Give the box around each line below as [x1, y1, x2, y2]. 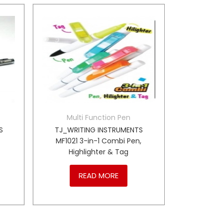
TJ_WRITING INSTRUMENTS [54, 124, 143, 135]
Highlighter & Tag [69, 146, 129, 157]
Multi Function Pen [67, 112, 131, 122]
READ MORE [79, 170, 119, 181]
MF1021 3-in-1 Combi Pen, [56, 135, 142, 146]
